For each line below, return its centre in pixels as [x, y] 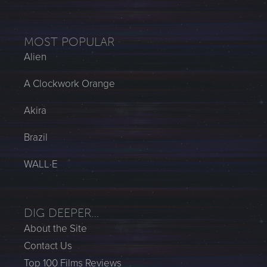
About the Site [55, 228]
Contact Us [48, 246]
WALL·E [41, 164]
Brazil [36, 137]
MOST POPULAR [69, 41]
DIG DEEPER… [61, 212]
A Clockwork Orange [69, 83]
